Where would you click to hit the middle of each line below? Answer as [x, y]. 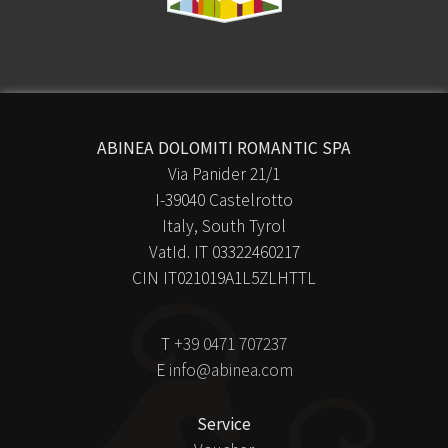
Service [224, 424]
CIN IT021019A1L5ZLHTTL [224, 278]
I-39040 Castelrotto [224, 200]
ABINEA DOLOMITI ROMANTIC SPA [224, 148]
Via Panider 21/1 [224, 174]
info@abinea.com [230, 370]
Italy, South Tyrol [224, 226]
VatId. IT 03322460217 [224, 252]
